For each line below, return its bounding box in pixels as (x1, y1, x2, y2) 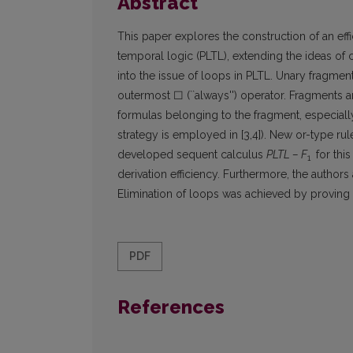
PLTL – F (266, 148, 307, 162)
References (117, 295, 225, 319)
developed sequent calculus (117, 148, 266, 162)
